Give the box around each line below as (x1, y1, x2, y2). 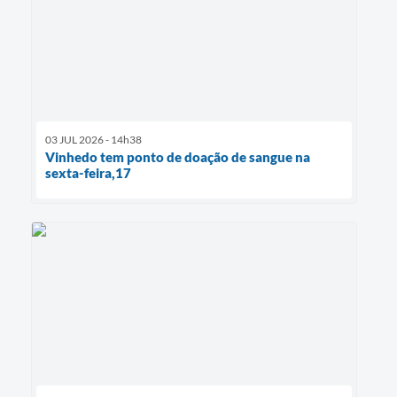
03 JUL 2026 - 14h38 (45, 132, 142, 146)
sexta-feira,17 (45, 164, 134, 181)
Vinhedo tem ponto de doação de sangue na (45, 148, 310, 165)
